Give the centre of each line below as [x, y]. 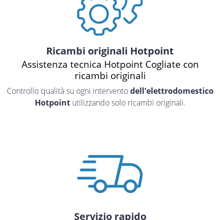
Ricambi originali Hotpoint [110, 51]
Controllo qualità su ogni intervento [68, 91]
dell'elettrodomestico [172, 91]
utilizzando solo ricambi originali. [128, 102]
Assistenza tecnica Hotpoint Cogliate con [110, 64]
